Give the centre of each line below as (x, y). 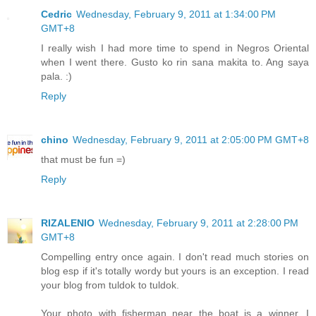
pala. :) (56, 77)
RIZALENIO (68, 223)
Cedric (56, 14)
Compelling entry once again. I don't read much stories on (175, 257)
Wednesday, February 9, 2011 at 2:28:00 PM (199, 223)
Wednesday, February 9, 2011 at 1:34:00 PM (176, 14)
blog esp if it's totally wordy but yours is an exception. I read (175, 271)
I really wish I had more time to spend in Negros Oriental (175, 48)
